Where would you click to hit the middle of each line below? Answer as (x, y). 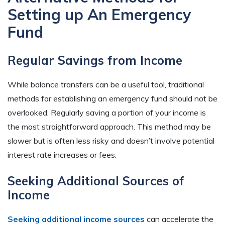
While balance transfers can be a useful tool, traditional (106, 85)
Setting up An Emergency (99, 15)
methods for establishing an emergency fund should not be (113, 99)
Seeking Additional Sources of (96, 181)
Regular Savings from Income (95, 61)
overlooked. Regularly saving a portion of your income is (107, 113)
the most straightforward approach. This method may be (109, 127)
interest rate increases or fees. (62, 155)
